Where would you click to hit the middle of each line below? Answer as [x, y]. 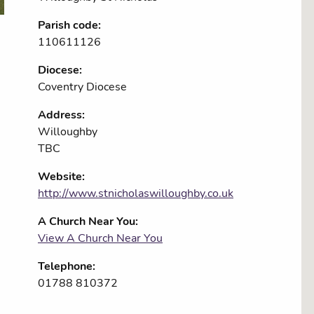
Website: [61, 177]
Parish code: [69, 25]
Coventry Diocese [82, 87]
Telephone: [67, 266]
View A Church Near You [100, 238]
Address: [61, 115]
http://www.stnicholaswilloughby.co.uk [136, 193]
